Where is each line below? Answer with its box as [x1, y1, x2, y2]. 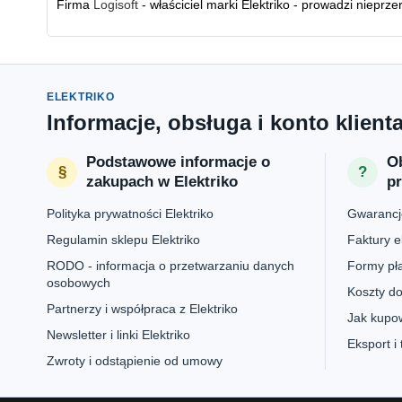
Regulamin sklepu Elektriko [47, 232, 200, 247]
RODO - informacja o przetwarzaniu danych [47, 258, 294, 273]
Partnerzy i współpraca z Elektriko [47, 301, 238, 316]
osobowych [47, 275, 110, 290]
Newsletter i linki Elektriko [47, 328, 190, 342]
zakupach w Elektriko [86, 173, 238, 190]
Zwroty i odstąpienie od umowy [47, 354, 223, 368]
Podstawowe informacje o [86, 153, 270, 170]
